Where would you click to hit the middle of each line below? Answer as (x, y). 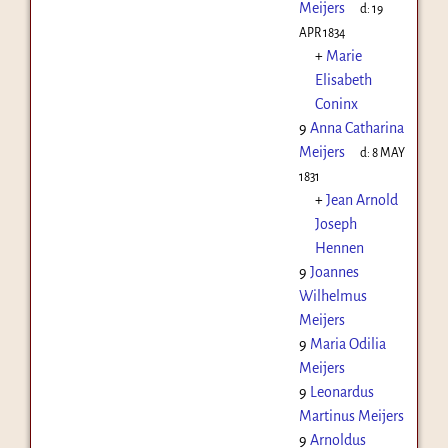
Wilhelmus (332, 295)
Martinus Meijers (351, 415)
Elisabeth (343, 79)
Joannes (334, 271)
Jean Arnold (361, 199)
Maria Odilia (347, 343)
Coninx (336, 103)
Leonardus (341, 391)
